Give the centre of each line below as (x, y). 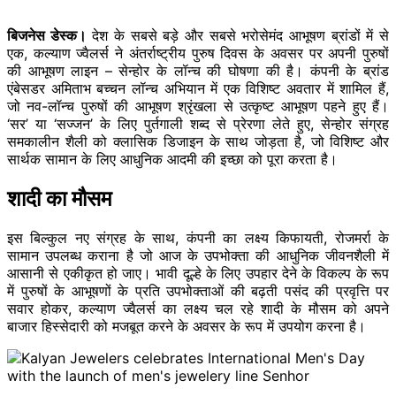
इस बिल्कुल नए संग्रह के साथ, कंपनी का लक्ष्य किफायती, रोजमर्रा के (198, 237)
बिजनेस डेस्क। (47, 35)
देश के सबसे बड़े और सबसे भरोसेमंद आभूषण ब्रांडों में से (238, 35)
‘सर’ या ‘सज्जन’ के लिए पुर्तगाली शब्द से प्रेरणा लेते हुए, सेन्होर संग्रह (198, 123)
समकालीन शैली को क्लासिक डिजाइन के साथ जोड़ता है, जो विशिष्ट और (198, 141)
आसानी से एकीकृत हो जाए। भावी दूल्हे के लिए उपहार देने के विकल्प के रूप (198, 273)
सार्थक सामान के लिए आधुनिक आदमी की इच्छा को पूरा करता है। (172, 159)
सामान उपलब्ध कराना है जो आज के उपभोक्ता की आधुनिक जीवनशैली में (198, 255)
